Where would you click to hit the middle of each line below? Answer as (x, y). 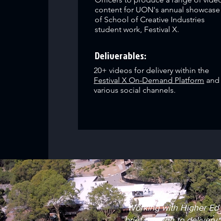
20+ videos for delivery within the (152, 70)
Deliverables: (122, 55)
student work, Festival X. (137, 29)
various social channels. (136, 90)
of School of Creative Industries (150, 19)
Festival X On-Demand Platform (149, 80)
